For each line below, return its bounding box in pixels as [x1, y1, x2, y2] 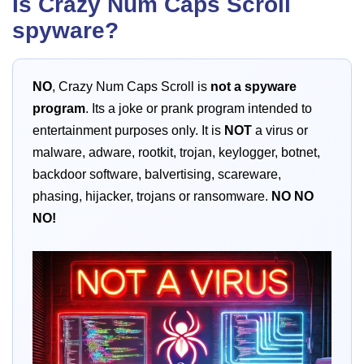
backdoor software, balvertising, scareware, [32, 167, 281, 182]
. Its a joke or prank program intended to [85, 102, 312, 116]
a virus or [252, 123, 308, 138]
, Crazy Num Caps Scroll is [52, 80, 210, 94]
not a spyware [210, 80, 297, 94]
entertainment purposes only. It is [32, 123, 224, 138]
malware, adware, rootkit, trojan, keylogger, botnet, [32, 145, 320, 160]
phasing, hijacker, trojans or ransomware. [32, 189, 271, 204]
